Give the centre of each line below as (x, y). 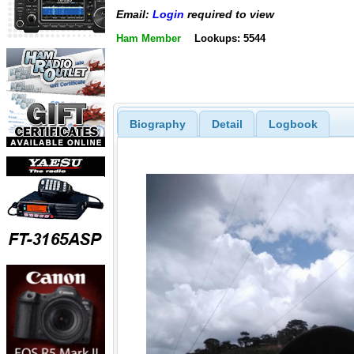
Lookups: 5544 (230, 38)
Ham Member (149, 38)
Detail (227, 124)
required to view (229, 15)
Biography (157, 124)
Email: (134, 15)
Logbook (293, 124)
